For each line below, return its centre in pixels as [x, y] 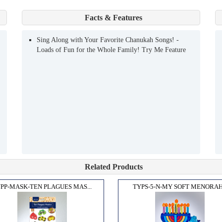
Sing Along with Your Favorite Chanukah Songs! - [108, 40]
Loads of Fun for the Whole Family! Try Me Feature [111, 50]
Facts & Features [113, 17]
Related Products [113, 166]
